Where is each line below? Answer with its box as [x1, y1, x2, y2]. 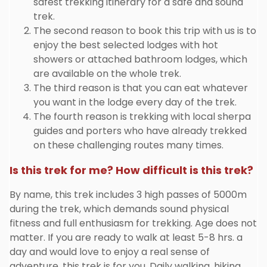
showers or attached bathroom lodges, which [33, 52, 247, 66]
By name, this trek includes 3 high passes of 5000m [10, 188, 247, 201]
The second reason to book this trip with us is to [33, 24, 256, 38]
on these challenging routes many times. [33, 138, 223, 152]
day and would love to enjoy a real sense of [10, 245, 210, 259]
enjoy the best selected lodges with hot [33, 38, 218, 52]
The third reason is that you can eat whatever [33, 81, 248, 95]
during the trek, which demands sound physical [10, 202, 229, 216]
